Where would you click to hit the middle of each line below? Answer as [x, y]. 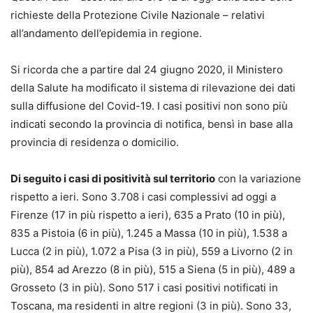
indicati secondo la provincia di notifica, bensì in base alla [152, 124]
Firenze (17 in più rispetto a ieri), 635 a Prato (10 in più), [148, 214]
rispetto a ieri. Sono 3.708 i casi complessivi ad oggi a [143, 196]
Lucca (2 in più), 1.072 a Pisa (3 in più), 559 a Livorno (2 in [152, 251]
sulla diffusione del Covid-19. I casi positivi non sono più [149, 105]
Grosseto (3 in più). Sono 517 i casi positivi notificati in [144, 287]
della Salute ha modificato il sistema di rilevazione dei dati [153, 87]
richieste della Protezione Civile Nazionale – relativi [138, 15]
